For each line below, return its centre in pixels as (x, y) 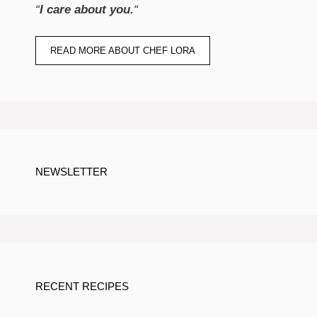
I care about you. (87, 9)
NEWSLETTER (71, 172)
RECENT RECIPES (82, 287)
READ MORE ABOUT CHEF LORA (123, 51)
